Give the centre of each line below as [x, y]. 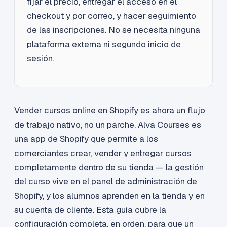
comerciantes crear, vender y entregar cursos [103, 153]
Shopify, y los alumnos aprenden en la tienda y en [109, 196]
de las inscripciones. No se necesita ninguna [113, 30]
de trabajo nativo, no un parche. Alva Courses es [108, 125]
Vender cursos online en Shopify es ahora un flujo [110, 111]
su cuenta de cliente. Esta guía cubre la [90, 210]
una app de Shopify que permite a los [86, 139]
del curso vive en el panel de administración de [106, 182]
